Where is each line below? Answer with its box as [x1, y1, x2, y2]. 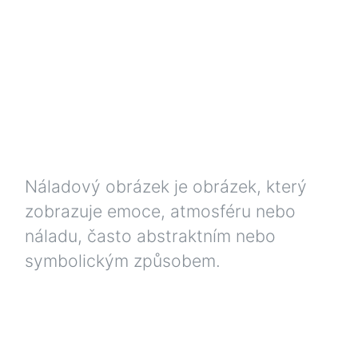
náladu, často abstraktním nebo [25, 225, 276, 246]
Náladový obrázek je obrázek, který [25, 175, 307, 197]
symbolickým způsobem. [25, 249, 221, 271]
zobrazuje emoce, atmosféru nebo [25, 200, 296, 221]
